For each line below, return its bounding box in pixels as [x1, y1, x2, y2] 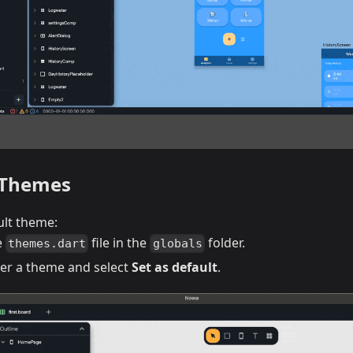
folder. [204, 234, 245, 251]
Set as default [132, 258, 217, 277]
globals [152, 236, 203, 251]
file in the [88, 234, 150, 251]
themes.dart [8, 236, 87, 251]
